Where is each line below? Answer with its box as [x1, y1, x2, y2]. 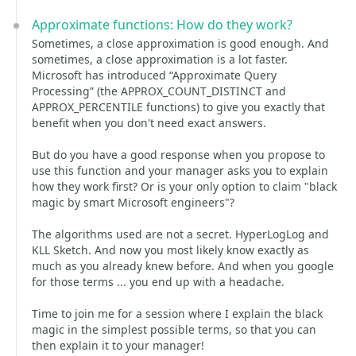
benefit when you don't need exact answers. [32, 115, 266, 130]
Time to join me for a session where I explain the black [32, 306, 323, 321]
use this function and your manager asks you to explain [32, 163, 328, 178]
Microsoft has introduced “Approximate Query [32, 68, 277, 83]
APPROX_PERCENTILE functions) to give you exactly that [32, 99, 325, 114]
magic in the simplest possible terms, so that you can [32, 322, 316, 337]
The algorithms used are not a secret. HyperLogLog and [32, 226, 329, 242]
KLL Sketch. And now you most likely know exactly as [32, 242, 309, 257]
